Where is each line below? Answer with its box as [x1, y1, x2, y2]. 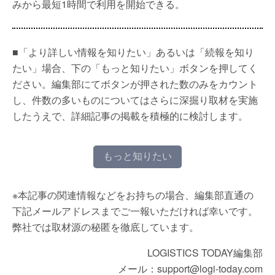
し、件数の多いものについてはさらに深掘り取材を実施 [12, 93, 258, 107]
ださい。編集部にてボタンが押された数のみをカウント [12, 77, 258, 91]
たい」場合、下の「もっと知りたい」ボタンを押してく [12, 61, 258, 75]
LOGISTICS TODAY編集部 [147, 246, 263, 260]
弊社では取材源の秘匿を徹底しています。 [12, 220, 199, 234]
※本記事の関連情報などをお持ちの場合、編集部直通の [12, 188, 254, 202]
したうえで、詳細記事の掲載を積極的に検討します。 [12, 109, 248, 123]
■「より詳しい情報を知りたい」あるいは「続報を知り [12, 45, 254, 59]
